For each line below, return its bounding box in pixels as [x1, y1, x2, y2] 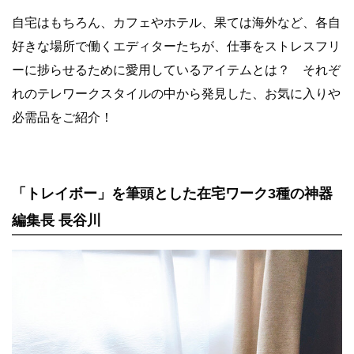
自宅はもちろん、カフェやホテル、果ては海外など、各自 [12, 15, 341, 29]
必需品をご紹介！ [12, 110, 113, 124]
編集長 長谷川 [12, 212, 101, 228]
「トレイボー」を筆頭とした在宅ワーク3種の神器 [12, 185, 333, 201]
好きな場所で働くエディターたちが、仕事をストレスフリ [12, 39, 341, 53]
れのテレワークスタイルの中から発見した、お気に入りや [12, 86, 341, 100]
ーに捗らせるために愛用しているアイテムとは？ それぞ [12, 62, 341, 77]
